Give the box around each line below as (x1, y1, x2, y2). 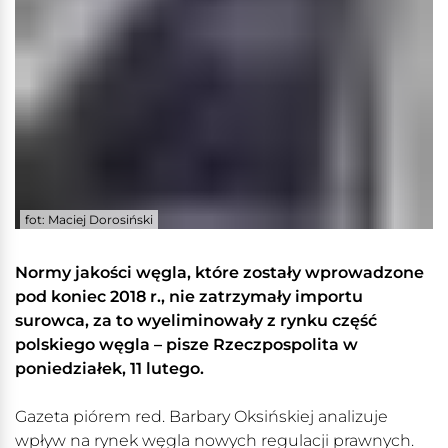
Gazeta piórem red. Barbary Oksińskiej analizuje (15, 407, 388, 427)
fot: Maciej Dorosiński (25, 212, 153, 228)
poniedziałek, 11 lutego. (15, 359, 204, 379)
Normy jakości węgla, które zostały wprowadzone (15, 263, 424, 283)
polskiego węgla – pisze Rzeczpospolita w (15, 335, 358, 355)
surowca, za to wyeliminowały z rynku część (15, 311, 377, 331)
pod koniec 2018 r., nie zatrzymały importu (15, 287, 363, 307)
